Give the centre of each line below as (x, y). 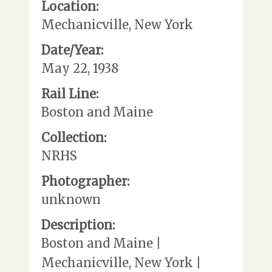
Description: (78, 225)
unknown (71, 200)
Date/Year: (72, 50)
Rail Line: (70, 94)
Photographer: (85, 182)
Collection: (74, 138)
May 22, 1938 (80, 69)
